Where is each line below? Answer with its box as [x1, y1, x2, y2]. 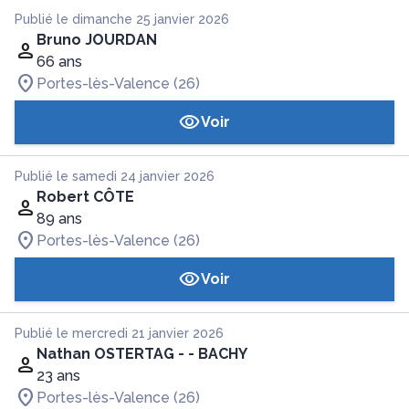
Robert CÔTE [37, 188, 134, 205]
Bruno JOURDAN [37, 31, 157, 48]
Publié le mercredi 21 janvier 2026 [15, 326, 224, 341]
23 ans [37, 367, 80, 384]
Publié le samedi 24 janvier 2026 [15, 169, 215, 184]
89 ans [37, 210, 82, 227]
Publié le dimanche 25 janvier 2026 [15, 12, 229, 26]
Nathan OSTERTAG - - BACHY [37, 345, 247, 362]
